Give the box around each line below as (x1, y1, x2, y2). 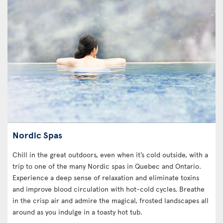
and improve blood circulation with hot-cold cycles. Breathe (12, 184, 205, 194)
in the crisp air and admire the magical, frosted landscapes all (12, 195, 209, 205)
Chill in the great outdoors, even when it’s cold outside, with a (12, 149, 208, 159)
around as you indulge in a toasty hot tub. (12, 207, 142, 217)
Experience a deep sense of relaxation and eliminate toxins (12, 172, 199, 182)
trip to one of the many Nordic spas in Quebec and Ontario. (12, 161, 201, 171)
